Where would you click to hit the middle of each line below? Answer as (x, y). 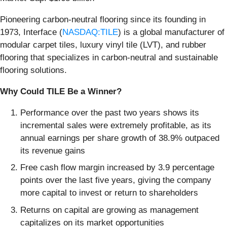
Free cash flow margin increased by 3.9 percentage (117, 168)
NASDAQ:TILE (90, 32)
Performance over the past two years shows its (110, 112)
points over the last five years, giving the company (116, 180)
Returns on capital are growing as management (109, 210)
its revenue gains (53, 150)
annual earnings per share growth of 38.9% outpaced (120, 138)
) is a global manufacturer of (171, 32)
